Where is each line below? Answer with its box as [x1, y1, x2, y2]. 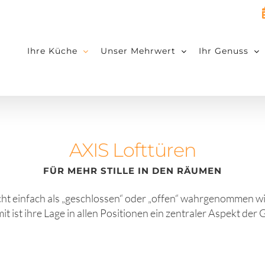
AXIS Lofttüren [69, 138, 196, 161]
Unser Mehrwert [101, 45, 176, 56]
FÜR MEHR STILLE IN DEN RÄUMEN [43, 165, 222, 176]
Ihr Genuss [199, 45, 248, 56]
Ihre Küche [27, 45, 77, 56]
